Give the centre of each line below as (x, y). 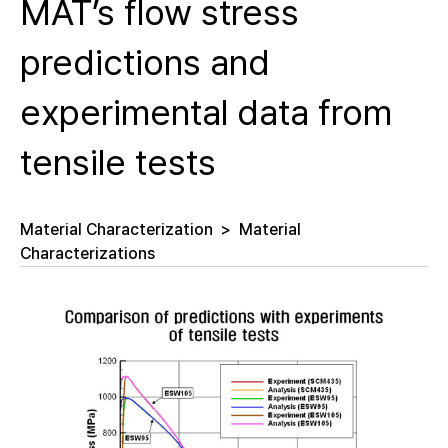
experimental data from (206, 112)
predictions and (145, 62)
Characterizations (87, 253)
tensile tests (118, 162)
